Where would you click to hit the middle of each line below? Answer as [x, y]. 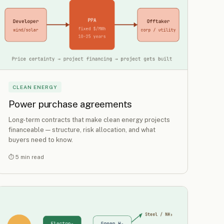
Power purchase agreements [70, 104]
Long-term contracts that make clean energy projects [89, 119]
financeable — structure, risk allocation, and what [82, 129]
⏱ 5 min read [26, 157]
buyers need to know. [41, 139]
